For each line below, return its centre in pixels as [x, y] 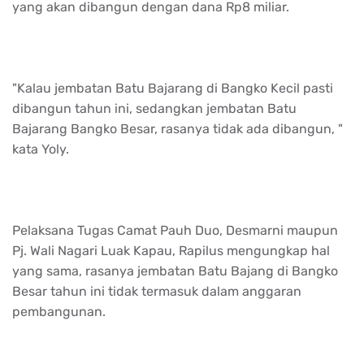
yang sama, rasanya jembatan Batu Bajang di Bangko [175, 271]
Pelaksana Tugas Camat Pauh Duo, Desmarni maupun [175, 230]
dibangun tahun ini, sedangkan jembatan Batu [154, 108]
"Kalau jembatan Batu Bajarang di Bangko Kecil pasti [173, 88]
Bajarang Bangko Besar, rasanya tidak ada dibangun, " [178, 128]
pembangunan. [61, 311]
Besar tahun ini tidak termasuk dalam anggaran [157, 291]
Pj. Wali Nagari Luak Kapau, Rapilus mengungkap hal [171, 250]
